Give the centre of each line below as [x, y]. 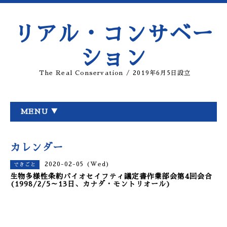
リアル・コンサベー [113, 34]
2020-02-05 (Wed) [77, 164]
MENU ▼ [39, 111]
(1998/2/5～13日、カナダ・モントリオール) [90, 184]
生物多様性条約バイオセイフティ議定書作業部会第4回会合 [111, 176]
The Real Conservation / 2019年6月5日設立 [115, 73]
